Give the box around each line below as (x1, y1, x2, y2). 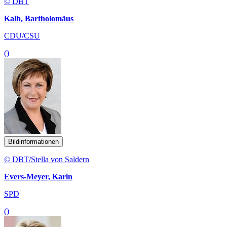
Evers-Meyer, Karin (4, 172, 72, 181)
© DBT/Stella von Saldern (4, 155, 89, 164)
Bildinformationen (8, 137, 59, 145)
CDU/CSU (4, 31, 40, 40)
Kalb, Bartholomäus (4, 14, 73, 23)
